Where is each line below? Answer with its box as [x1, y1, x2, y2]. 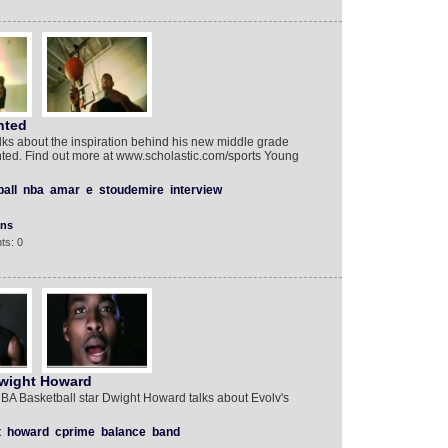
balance [100, 425, 146, 439]
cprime [54, 425, 95, 439]
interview [169, 183, 222, 197]
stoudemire [98, 183, 164, 197]
